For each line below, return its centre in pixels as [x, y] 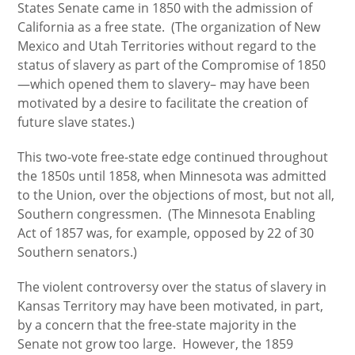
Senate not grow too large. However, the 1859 [156, 344]
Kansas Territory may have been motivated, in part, [171, 306]
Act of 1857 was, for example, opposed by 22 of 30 [166, 233]
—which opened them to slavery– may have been [164, 84]
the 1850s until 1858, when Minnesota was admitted [172, 176]
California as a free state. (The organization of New [169, 27]
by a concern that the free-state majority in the [157, 325]
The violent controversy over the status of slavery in [172, 287]
